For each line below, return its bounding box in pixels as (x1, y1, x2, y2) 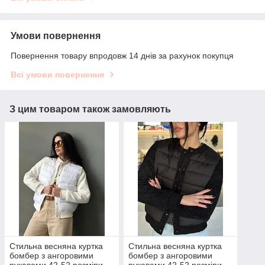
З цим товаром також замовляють (9, 104, 171, 115)
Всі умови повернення (11, 70, 104, 80)
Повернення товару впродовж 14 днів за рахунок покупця (11, 51, 234, 61)
